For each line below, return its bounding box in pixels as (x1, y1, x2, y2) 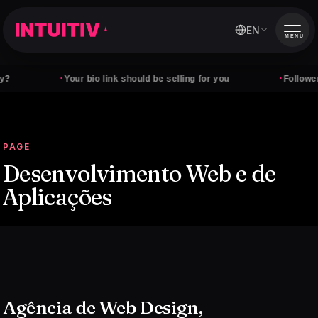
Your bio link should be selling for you (30, 74, 196, 83)
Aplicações (3, 182, 112, 211)
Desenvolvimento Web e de (3, 159, 276, 187)
